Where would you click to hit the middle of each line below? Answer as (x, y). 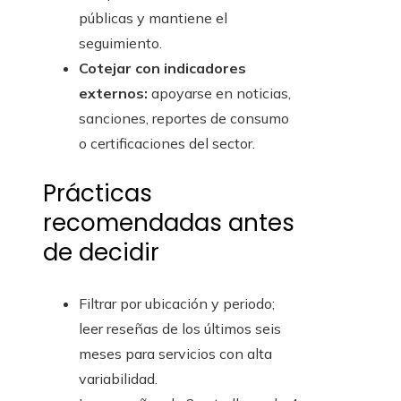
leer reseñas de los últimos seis (180, 329)
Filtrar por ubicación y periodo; (177, 304)
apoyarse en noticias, (219, 94)
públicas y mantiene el (153, 18)
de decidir (101, 253)
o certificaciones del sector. (167, 144)
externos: (113, 94)
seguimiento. (120, 43)
